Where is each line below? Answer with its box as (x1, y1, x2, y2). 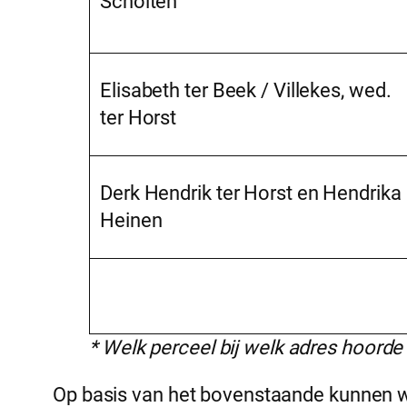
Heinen (100, 209, 163, 233)
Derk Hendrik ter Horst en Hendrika (100, 182, 402, 205)
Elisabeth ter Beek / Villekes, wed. (100, 79, 392, 103)
